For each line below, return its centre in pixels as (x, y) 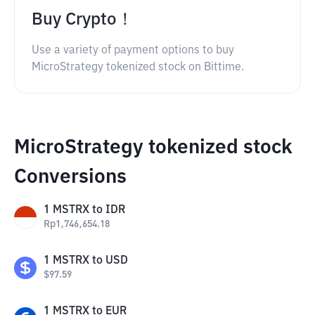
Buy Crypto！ (83, 20)
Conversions (70, 177)
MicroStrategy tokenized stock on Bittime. (138, 67)
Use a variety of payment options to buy (133, 51)
